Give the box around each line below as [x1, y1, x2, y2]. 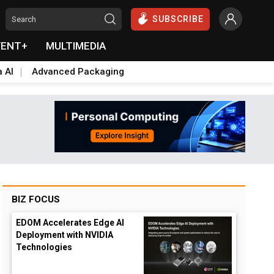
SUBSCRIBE [152, 14, 204, 24]
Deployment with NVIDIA [16, 230, 114, 240]
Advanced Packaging [32, 66, 124, 77]
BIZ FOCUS [12, 194, 61, 205]
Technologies [16, 242, 73, 252]
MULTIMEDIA [45, 40, 106, 52]
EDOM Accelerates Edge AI [16, 218, 125, 228]
